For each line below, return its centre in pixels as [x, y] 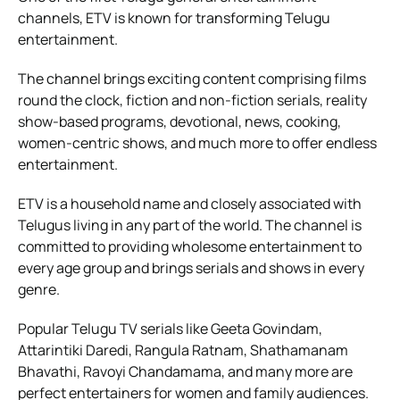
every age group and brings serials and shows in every [191, 267]
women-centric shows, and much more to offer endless [197, 142]
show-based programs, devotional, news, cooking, [179, 121]
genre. [39, 289]
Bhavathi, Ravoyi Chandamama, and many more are [185, 371]
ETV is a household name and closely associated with [190, 203]
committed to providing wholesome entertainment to [190, 246]
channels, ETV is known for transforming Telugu [174, 17]
